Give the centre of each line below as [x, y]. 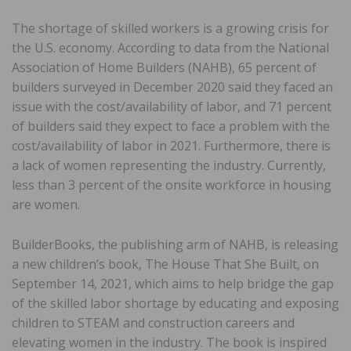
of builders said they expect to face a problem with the [171, 126]
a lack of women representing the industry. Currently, [169, 165]
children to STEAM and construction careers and [153, 322]
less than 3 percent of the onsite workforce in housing [172, 185]
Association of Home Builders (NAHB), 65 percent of [164, 67]
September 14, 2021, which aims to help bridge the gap [173, 283]
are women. [46, 204]
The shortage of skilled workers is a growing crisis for [170, 28]
